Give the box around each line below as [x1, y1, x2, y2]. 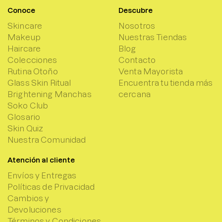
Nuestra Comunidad [7, 135, 86, 144]
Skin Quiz [7, 123, 44, 133]
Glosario [7, 112, 41, 121]
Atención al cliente [7, 156, 75, 164]
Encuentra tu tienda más [118, 78, 213, 87]
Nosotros [118, 21, 156, 30]
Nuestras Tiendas [118, 32, 187, 42]
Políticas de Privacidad [7, 182, 95, 191]
